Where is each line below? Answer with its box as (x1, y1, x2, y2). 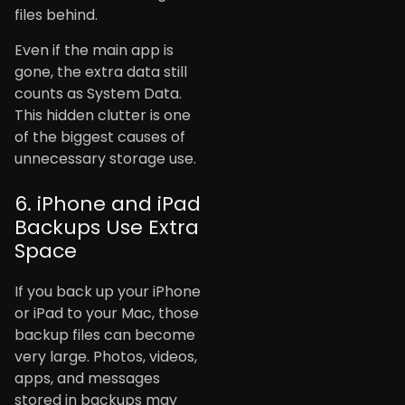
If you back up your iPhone (14, 280, 201, 302)
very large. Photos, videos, (14, 345, 197, 367)
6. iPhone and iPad (14, 189, 201, 218)
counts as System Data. (14, 82, 182, 104)
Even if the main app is (14, 39, 174, 61)
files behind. (14, 5, 98, 26)
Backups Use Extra (14, 212, 199, 241)
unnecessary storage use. (14, 147, 196, 169)
